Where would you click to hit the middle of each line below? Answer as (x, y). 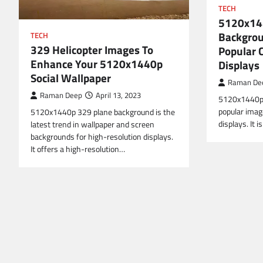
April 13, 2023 (118, 96)
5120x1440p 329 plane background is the (103, 112)
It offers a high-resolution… (78, 149)
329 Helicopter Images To (92, 50)
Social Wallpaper (71, 78)
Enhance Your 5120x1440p (97, 64)
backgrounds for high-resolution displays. (102, 137)
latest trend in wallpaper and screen (92, 125)
